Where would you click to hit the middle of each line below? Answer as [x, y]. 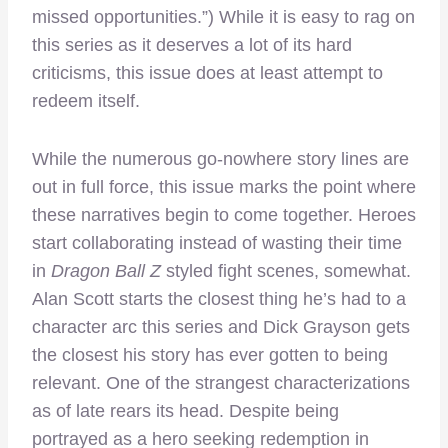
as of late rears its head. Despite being [185, 411]
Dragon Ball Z [108, 271]
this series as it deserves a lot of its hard [192, 45]
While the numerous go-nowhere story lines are [220, 159]
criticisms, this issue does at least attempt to [207, 73]
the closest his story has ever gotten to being [210, 355]
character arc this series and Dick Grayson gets [221, 327]
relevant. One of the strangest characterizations [221, 383]
